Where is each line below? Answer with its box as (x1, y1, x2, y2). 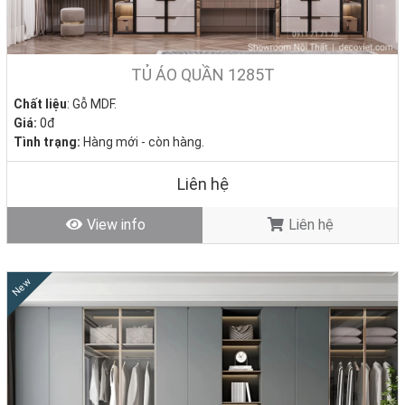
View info (82, 215, 146, 233)
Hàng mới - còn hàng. (80, 134, 204, 149)
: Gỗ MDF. (67, 96, 117, 111)
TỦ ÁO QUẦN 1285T (130, 64, 275, 84)
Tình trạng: (14, 134, 80, 149)
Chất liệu (14, 96, 67, 111)
